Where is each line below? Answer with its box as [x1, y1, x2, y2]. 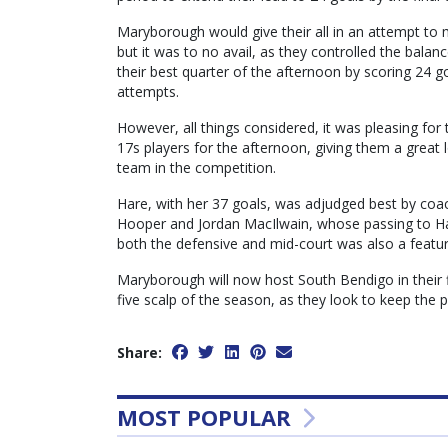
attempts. [117, 82, 179, 102]
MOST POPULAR [117, 402, 297, 433]
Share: [117, 343, 162, 363]
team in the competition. [117, 158, 276, 178]
